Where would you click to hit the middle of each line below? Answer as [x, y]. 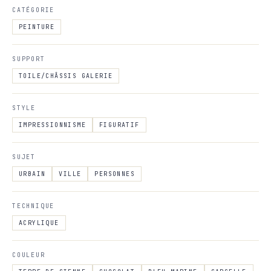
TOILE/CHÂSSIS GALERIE [66, 76]
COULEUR [29, 255]
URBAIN [32, 174]
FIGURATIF [119, 125]
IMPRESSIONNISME [52, 125]
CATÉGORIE [34, 10]
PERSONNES [115, 174]
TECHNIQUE [34, 206]
